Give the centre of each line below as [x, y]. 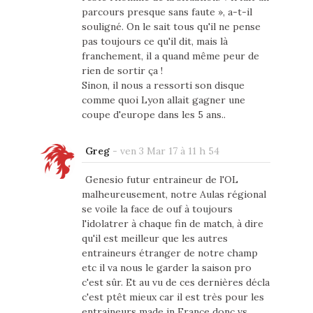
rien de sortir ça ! [122, 70]
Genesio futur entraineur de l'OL [161, 179]
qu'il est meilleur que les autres [154, 238]
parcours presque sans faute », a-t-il [167, 12]
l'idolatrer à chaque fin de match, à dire [172, 223]
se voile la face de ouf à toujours [157, 209]
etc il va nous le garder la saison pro [166, 267]
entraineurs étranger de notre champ [169, 253]
